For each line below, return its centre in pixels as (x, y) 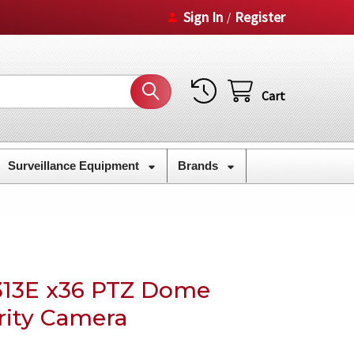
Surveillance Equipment (75, 165)
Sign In (203, 17)
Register (260, 17)
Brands (199, 165)
